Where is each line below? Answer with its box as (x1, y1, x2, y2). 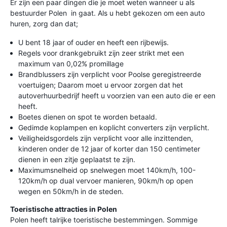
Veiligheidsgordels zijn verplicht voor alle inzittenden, (18, 134, 193, 142)
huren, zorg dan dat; (10, 19, 78, 28)
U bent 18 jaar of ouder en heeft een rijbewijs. (18, 38, 169, 47)
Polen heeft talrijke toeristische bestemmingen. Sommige (10, 215, 198, 224)
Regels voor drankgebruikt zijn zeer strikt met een (18, 49, 184, 57)
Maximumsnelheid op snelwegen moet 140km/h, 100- (18, 166, 196, 174)
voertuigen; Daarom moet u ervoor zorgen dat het (18, 81, 183, 89)
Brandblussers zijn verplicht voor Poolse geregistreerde (18, 70, 201, 79)
